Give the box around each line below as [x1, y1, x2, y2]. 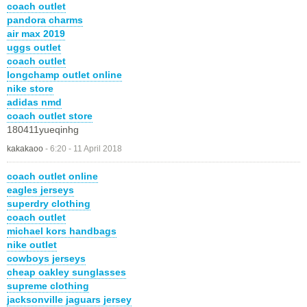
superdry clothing [7, 198, 90, 210]
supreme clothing [7, 280, 89, 292]
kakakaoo [7, 144, 43, 154]
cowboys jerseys [7, 253, 86, 265]
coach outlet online [7, 171, 98, 182]
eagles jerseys [7, 184, 74, 196]
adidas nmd [7, 97, 62, 108]
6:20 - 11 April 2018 [50, 144, 122, 154]
